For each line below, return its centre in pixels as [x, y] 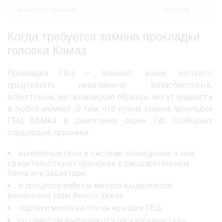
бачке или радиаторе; [47, 173]
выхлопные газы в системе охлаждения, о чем [106, 153]
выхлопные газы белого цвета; [66, 195]
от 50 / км [177, 10]
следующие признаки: [49, 133]
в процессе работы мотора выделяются [95, 186]
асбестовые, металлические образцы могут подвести [110, 97]
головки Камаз [47, 50]
